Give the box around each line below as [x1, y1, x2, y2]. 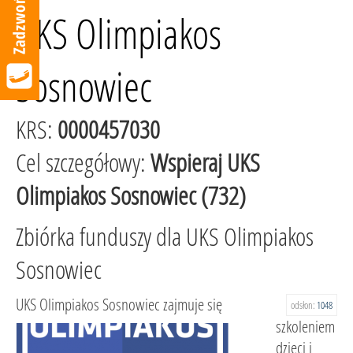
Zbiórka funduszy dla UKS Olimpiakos [16, 220, 314, 253]
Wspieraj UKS [150, 146, 260, 179]
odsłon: [291, 299, 317, 311]
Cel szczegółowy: [16, 146, 150, 179]
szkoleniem [276, 315, 335, 337]
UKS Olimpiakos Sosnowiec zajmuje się [16, 293, 222, 315]
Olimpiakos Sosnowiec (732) [16, 179, 246, 212]
